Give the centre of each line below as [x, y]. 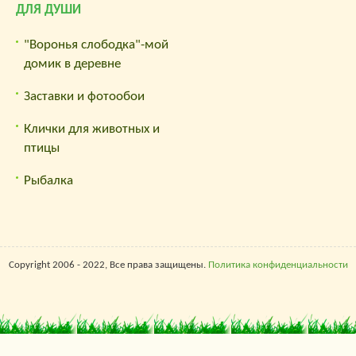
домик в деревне [72, 64]
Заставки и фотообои [84, 97]
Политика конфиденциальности [278, 265]
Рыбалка [48, 181]
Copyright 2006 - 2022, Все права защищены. [108, 265]
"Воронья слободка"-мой [96, 45]
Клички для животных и [92, 130]
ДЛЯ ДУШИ [48, 10]
